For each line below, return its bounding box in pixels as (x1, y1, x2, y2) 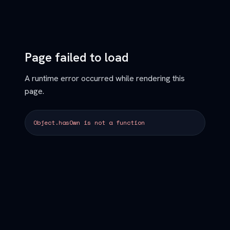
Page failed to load (25, 49, 129, 65)
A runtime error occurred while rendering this (25, 73, 185, 84)
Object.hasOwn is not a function (33, 118, 145, 127)
